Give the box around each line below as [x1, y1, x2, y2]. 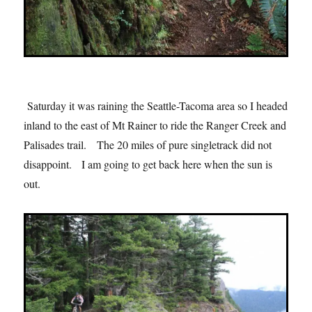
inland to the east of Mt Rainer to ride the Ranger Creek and [24, 117, 287, 132]
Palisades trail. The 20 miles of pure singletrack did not [24, 136, 272, 152]
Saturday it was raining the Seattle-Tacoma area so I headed [24, 97, 288, 113]
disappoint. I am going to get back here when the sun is [24, 156, 273, 171]
